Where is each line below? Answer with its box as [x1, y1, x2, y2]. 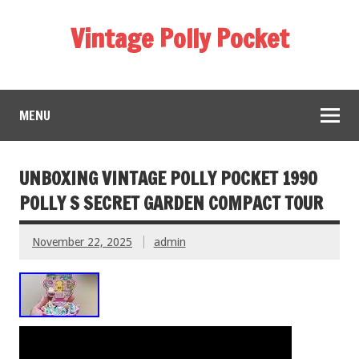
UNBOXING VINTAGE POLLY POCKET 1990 [19, 165, 317, 191]
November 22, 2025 [32, 235, 132, 248]
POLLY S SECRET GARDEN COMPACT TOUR [19, 190, 323, 216]
